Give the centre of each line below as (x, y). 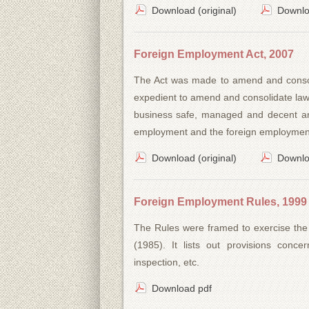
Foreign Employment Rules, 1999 (220, 201)
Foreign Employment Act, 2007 (213, 54)
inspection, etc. (166, 262)
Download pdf (181, 289)
